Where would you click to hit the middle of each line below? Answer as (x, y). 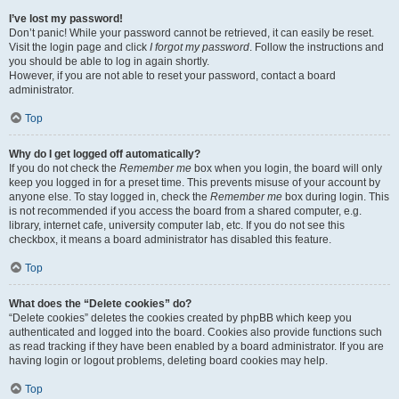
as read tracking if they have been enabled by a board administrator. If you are (196, 346)
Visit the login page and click (79, 47)
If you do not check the (64, 168)
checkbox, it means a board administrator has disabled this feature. (170, 240)
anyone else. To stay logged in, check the (110, 197)
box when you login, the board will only (287, 168)
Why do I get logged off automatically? (105, 154)
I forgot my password (199, 47)
